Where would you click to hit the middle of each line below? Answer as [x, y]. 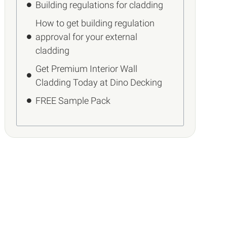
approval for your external [87, 36]
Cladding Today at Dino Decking [99, 82]
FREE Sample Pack [73, 100]
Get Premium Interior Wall [87, 68]
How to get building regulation [95, 23]
